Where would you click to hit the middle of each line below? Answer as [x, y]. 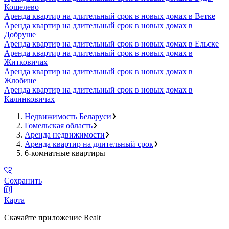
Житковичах [26, 62]
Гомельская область [59, 125]
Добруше [20, 34]
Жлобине [20, 80]
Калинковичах [29, 99]
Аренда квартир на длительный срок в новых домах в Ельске [111, 43]
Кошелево [21, 7]
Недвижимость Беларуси [68, 116]
